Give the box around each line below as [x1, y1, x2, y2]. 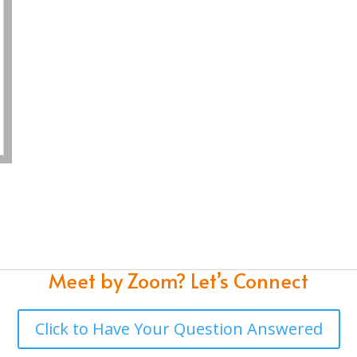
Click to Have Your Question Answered [34, 318, 323, 340]
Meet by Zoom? [49, 265, 186, 294]
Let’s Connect [186, 265, 308, 294]
